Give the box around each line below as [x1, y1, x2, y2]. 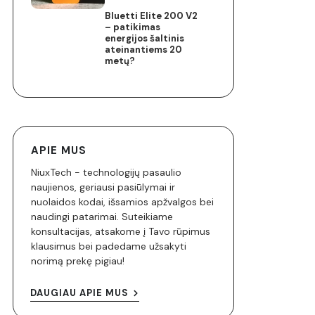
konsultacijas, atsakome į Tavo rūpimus [31, 224, 210, 238]
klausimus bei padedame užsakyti [31, 239, 186, 252]
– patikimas [105, 20, 161, 33]
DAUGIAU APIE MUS [30, 287, 129, 300]
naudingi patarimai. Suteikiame [31, 210, 173, 223]
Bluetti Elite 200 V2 [105, 9, 198, 22]
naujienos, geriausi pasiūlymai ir [31, 180, 175, 193]
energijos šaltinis [105, 32, 185, 44]
